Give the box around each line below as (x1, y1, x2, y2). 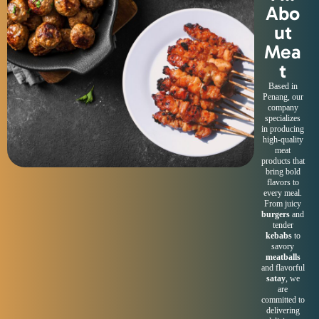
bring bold (265, 167, 300, 177)
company (267, 103, 298, 113)
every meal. (263, 188, 303, 198)
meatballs (265, 252, 300, 262)
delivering (266, 305, 300, 315)
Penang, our (262, 92, 303, 102)
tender (272, 220, 293, 230)
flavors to (266, 177, 299, 187)
